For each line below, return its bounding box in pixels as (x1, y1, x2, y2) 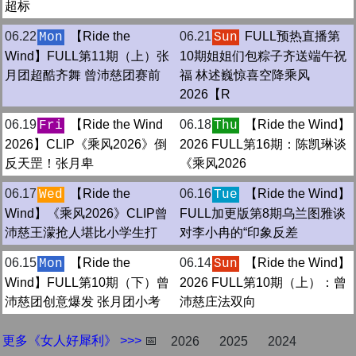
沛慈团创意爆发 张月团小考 (5, 294, 161, 308)
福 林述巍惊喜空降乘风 (180, 68, 310, 82)
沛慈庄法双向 (180, 294, 256, 308)
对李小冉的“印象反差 (180, 225, 298, 239)
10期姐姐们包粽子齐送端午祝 (180, 48, 346, 63)
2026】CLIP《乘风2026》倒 (5, 137, 167, 151)
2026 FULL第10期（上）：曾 (180, 275, 346, 289)
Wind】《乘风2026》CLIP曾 (5, 206, 168, 220)
